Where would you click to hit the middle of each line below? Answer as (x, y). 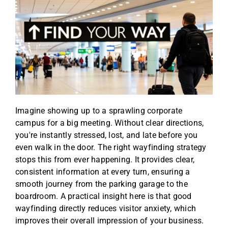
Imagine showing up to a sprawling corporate (99, 111)
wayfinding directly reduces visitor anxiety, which (106, 209)
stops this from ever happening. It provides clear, (105, 160)
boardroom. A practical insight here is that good (104, 196)
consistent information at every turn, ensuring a (103, 172)
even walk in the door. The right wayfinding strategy (111, 148)
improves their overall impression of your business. (110, 221)
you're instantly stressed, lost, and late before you (107, 135)
